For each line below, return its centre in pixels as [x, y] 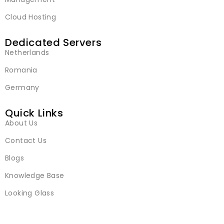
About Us [21, 123]
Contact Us [26, 140]
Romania [21, 70]
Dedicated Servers [53, 42]
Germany [22, 87]
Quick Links [34, 113]
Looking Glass [30, 193]
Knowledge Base [35, 175]
